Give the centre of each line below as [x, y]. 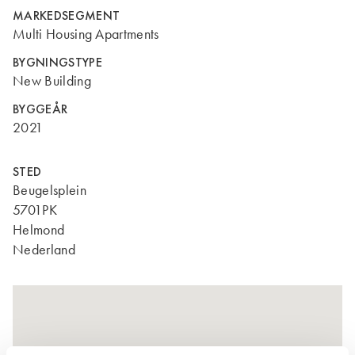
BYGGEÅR [40, 109]
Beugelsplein [50, 190]
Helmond [39, 230]
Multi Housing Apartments [86, 34]
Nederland [44, 250]
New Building [52, 81]
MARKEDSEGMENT [67, 15]
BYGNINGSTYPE [57, 62]
